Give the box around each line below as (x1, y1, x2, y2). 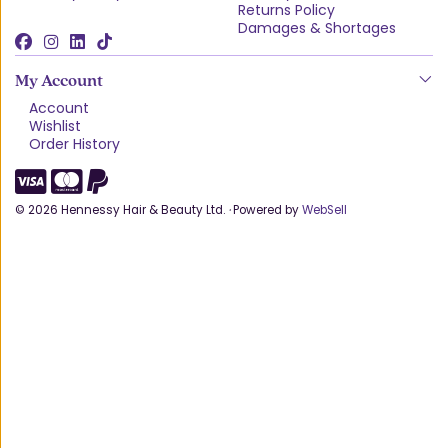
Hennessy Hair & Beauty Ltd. (58, 202, 228, 219)
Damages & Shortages (238, 18, 396, 39)
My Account (15, 69, 103, 92)
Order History (29, 134, 120, 155)
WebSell (302, 202, 347, 219)
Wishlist (29, 116, 81, 137)
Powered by (230, 202, 302, 219)
